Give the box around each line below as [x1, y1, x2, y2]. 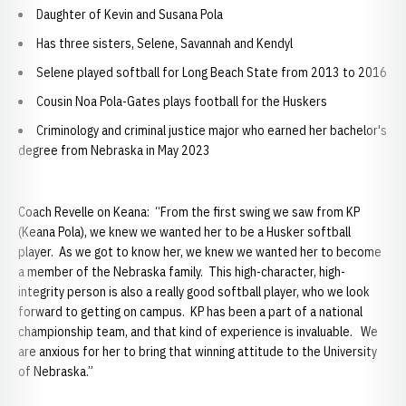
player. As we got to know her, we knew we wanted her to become [18, 244, 382, 260]
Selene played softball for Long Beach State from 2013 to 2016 [36, 64, 387, 81]
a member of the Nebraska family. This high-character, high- [18, 264, 345, 280]
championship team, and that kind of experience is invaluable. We [18, 324, 378, 340]
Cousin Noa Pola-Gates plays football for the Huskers [36, 93, 327, 110]
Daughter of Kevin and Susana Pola [36, 6, 223, 23]
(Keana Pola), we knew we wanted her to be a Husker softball [18, 224, 351, 240]
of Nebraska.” [18, 363, 93, 380]
